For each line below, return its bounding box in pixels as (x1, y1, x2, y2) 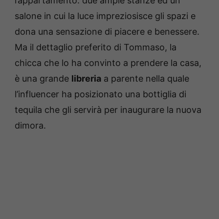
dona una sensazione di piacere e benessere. (15, 26, 199, 37)
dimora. (15, 120, 46, 131)
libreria (71, 73, 101, 84)
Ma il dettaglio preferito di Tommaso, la (15, 42, 176, 52)
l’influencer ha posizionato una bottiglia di (15, 88, 186, 99)
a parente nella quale (101, 73, 189, 84)
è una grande (15, 73, 71, 84)
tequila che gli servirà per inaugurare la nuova (15, 104, 201, 115)
